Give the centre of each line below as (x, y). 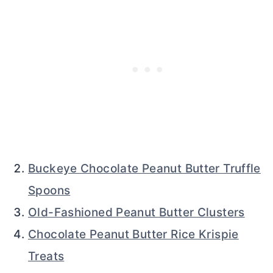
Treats (46, 256)
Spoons (49, 190)
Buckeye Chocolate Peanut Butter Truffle (144, 168)
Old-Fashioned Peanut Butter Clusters (136, 212)
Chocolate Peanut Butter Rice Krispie (133, 234)
